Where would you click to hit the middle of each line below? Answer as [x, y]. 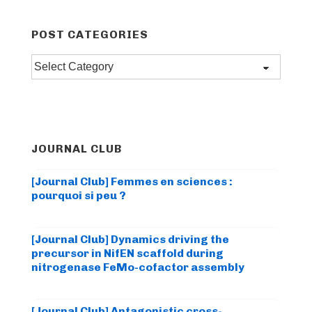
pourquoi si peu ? [79, 196]
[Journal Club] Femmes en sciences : [132, 182]
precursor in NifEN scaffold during [127, 253]
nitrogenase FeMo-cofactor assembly [138, 267]
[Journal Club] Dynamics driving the [130, 240]
